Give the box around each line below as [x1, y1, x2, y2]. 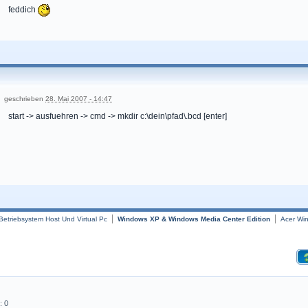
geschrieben [4, 95, 45, 103]
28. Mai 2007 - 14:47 [45, 95, 112, 103]
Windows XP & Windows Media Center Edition [118, 215, 270, 223]
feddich [8, 5, 38, 15]
